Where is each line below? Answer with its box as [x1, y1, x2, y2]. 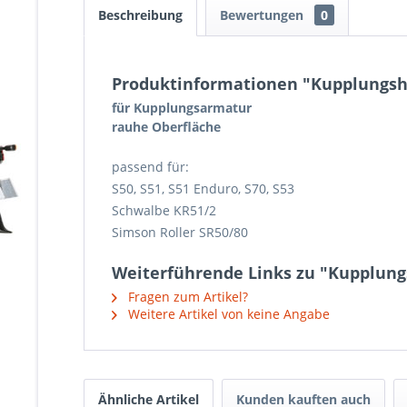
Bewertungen [220, 6, 307, 24]
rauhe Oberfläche [112, 118, 221, 135]
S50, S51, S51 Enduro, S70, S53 [112, 180, 294, 197]
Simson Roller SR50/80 [112, 223, 248, 241]
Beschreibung [98, 6, 183, 24]
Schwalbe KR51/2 [112, 202, 216, 219]
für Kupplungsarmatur [112, 99, 252, 116]
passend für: [112, 158, 189, 175]
